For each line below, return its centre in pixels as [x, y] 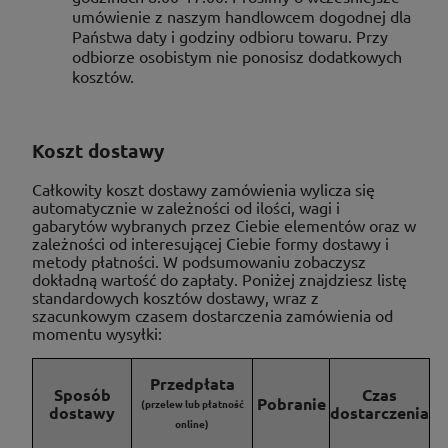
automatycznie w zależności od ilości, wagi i [186, 207]
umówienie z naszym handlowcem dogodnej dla [241, 15]
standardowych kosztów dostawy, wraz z [175, 297]
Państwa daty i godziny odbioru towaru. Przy [230, 35]
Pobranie [291, 404]
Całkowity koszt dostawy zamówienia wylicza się [203, 189]
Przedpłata [192, 384]
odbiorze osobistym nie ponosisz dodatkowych [237, 55]
